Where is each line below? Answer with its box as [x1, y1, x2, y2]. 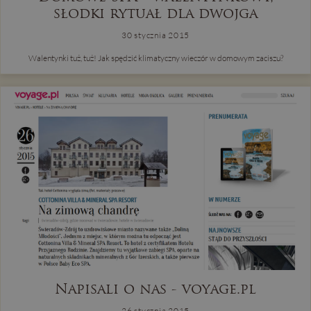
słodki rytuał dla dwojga [53, 4, 258, 23]
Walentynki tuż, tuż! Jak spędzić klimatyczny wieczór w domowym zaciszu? [28, 53, 283, 64]
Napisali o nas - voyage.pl [55, 279, 256, 298]
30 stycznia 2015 [121, 30, 190, 41]
